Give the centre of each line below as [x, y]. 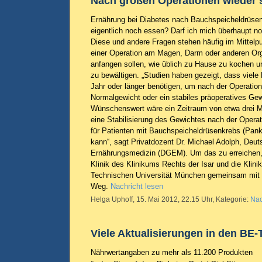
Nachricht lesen [137, 186]
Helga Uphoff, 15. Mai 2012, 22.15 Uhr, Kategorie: [170, 199]
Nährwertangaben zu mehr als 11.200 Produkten [172, 252]
